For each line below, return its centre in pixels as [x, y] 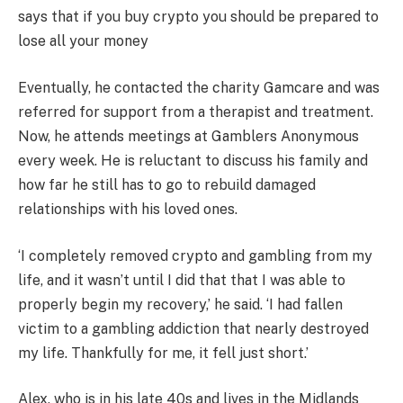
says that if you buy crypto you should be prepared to [198, 17]
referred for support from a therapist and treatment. [196, 112]
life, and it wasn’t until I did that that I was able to [182, 280]
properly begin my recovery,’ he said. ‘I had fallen [180, 304]
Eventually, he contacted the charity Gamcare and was [199, 87]
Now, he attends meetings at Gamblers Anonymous [188, 136]
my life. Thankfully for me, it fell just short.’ [163, 353]
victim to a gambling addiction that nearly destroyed [193, 328]
